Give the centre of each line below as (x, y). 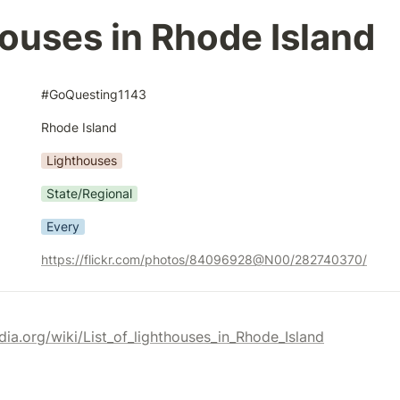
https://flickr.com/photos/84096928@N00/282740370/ (204, 259)
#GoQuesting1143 (94, 94)
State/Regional (89, 193)
